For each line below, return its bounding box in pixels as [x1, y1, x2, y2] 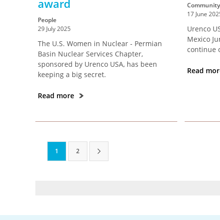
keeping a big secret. [38, 70, 106, 79]
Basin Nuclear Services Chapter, [38, 49, 143, 58]
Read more [38, 91, 76, 100]
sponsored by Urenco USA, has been [38, 59, 157, 69]
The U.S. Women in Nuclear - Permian [38, 39, 162, 48]
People [38, 16, 56, 24]
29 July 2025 [38, 25, 71, 33]
